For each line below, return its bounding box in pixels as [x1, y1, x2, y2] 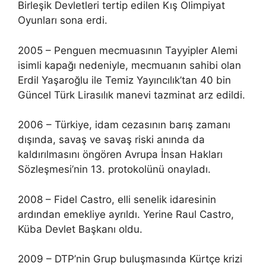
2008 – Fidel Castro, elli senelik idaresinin [18, 193, 216, 205]
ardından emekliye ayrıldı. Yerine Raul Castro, [18, 208, 234, 220]
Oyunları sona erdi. [18, 14, 107, 26]
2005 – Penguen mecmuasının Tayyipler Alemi [18, 44, 237, 56]
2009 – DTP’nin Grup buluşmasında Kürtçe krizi [18, 253, 242, 265]
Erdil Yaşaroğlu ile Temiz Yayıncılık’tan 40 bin [18, 74, 231, 86]
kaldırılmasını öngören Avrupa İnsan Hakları [18, 148, 223, 160]
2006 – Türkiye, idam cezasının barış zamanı [18, 119, 230, 131]
